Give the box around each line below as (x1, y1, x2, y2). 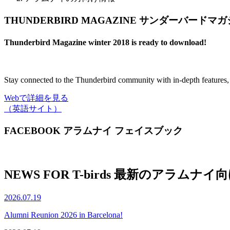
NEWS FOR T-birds (4, 168, 111, 182)
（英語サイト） (4, 104, 62, 113)
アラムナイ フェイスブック (63, 125, 183, 136)
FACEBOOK (4, 125, 61, 136)
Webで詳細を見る (4, 93, 68, 103)
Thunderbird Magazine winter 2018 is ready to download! (4, 37, 206, 47)
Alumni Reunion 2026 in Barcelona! (4, 210, 123, 220)
